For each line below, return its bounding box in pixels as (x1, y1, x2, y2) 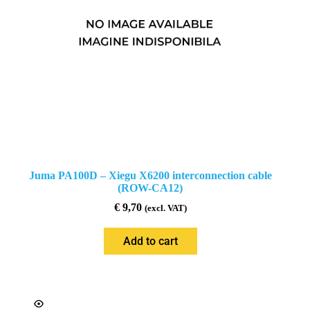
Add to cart (122, 234, 178, 248)
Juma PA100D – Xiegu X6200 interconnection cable (28, 169, 272, 181)
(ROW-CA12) (118, 181, 183, 194)
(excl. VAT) (144, 203, 187, 213)
